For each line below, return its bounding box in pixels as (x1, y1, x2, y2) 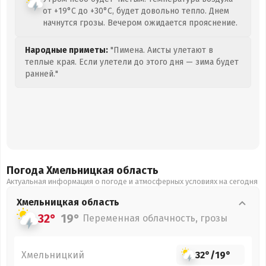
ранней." (25, 69, 58, 79)
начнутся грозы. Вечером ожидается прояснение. (43, 18, 237, 28)
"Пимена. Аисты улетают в (108, 45, 213, 55)
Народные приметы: (25, 45, 108, 55)
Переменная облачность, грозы (83, 213, 227, 224)
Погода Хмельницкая (7, 164, 116, 177)
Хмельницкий (21, 249, 84, 261)
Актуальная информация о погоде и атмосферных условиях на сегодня (7, 177, 258, 186)
